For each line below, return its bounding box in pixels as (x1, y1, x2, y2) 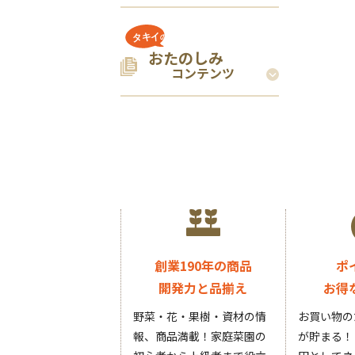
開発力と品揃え (158, 277, 248, 297)
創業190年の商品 (154, 255, 252, 275)
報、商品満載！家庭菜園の (133, 327, 266, 344)
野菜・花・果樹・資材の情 (133, 307, 266, 324)
